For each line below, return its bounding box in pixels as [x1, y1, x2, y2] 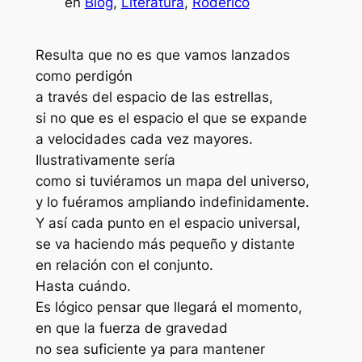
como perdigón [35, 68, 133, 85]
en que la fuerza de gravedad [35, 320, 228, 337]
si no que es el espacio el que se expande [35, 110, 307, 127]
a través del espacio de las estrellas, [35, 89, 273, 106]
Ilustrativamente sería [35, 152, 175, 169]
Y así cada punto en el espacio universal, [35, 215, 301, 232]
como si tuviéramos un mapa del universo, [35, 173, 309, 190]
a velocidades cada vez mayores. [35, 131, 253, 148]
